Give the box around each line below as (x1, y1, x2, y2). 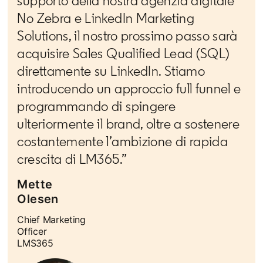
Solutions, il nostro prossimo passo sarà (17, 27, 238, 45)
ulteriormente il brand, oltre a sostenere (17, 115, 240, 133)
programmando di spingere (17, 97, 176, 115)
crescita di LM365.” (17, 150, 127, 168)
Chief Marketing (17, 214, 86, 226)
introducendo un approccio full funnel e (17, 80, 241, 97)
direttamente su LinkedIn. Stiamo (17, 62, 205, 80)
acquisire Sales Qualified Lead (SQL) (17, 45, 230, 62)
